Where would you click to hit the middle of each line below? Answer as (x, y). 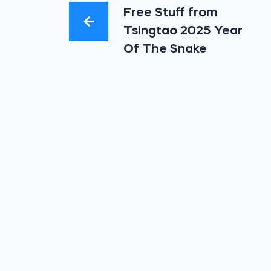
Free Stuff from (171, 13)
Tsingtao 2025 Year (183, 31)
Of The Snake (165, 49)
